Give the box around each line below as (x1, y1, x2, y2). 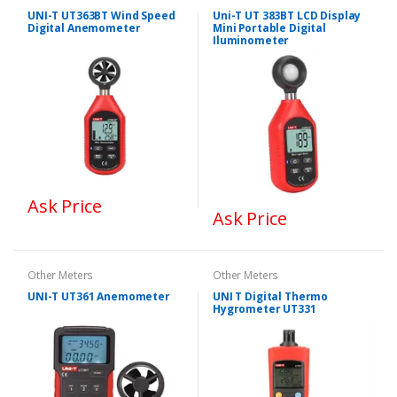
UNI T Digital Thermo (213, 289, 329, 305)
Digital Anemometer (27, 19, 141, 35)
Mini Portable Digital (213, 19, 326, 35)
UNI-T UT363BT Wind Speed (27, 7, 175, 23)
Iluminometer (213, 32, 290, 48)
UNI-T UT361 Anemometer (27, 289, 170, 305)
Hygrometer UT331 (213, 301, 316, 317)
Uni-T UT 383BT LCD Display (213, 7, 362, 23)
